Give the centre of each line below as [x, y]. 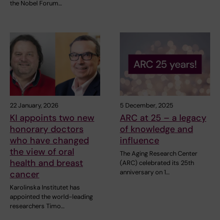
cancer [25, 174]
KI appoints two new [52, 118]
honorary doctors [47, 129]
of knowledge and [156, 129]
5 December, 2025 [147, 105]
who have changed [49, 140]
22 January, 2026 [34, 105]
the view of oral [42, 151]
